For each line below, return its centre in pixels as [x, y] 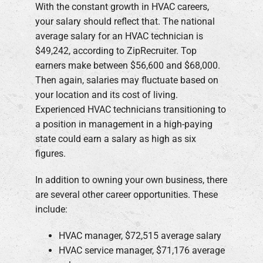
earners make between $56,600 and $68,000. [128, 65]
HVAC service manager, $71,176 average [142, 250]
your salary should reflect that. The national [125, 21]
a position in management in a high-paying [124, 124]
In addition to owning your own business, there [131, 180]
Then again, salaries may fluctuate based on [127, 80]
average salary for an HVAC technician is [119, 36]
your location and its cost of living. [107, 95]
